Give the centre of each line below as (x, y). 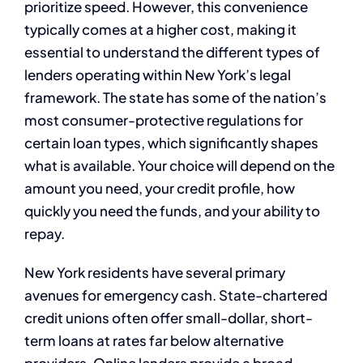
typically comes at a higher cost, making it (160, 29)
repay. (45, 233)
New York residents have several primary (155, 272)
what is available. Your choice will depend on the (179, 165)
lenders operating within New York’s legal (158, 74)
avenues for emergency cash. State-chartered (176, 295)
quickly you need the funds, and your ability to (172, 210)
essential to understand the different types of (172, 51)
